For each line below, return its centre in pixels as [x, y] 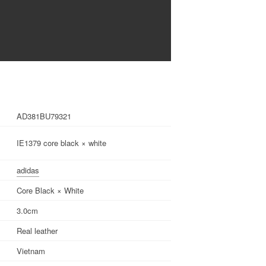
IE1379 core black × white [61, 142]
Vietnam [31, 251]
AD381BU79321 [44, 116]
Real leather [37, 230]
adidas [28, 170]
